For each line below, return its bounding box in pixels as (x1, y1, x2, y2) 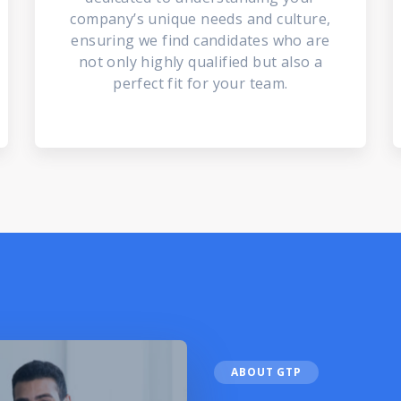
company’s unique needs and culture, (70, 9, 331, 29)
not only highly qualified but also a (78, 52, 323, 72)
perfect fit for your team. (113, 73, 288, 93)
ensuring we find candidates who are (71, 30, 330, 50)
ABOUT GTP (231, 364, 303, 380)
